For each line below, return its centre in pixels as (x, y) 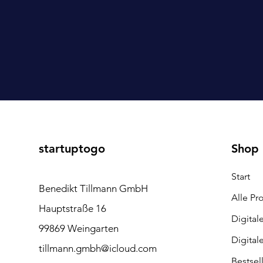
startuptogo (72, 148)
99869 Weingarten (78, 228)
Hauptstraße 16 (72, 208)
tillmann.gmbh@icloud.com (97, 248)
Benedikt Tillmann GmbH (93, 188)
